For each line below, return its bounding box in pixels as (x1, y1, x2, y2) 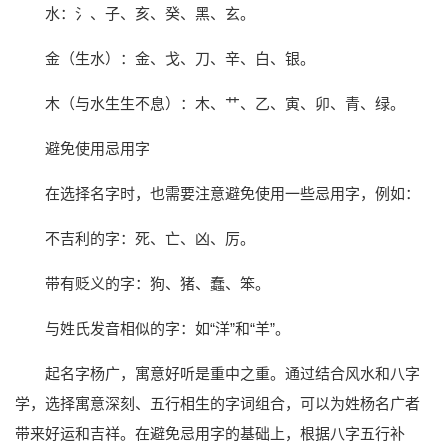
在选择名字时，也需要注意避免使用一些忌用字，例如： (45, 185, 420, 203)
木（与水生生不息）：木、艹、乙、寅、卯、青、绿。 (45, 95, 405, 113)
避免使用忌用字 (45, 140, 150, 158)
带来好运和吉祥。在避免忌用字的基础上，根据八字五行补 (15, 425, 405, 443)
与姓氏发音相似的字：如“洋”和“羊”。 (45, 320, 290, 338)
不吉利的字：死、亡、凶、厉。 (45, 230, 255, 248)
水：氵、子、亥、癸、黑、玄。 (45, 5, 255, 23)
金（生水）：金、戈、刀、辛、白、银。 (45, 50, 315, 68)
